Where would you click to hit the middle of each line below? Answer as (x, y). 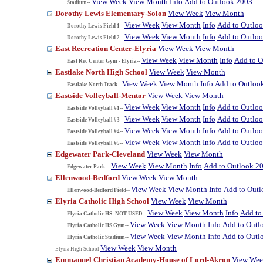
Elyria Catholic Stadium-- (98, 237)
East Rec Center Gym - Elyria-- (104, 61)
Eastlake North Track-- (94, 84)
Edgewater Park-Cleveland (101, 154)
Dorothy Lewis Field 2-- (95, 37)
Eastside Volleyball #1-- (95, 108)
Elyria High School (78, 249)
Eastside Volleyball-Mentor (101, 95)
